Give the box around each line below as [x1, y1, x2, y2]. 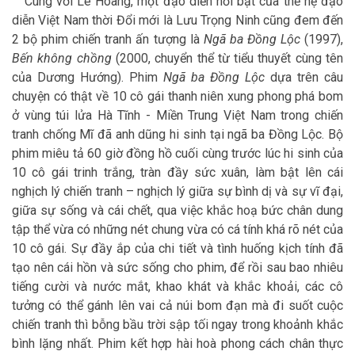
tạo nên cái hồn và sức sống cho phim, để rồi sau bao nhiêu [12, 260, 343, 276]
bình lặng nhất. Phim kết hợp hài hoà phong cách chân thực [12, 336, 343, 352]
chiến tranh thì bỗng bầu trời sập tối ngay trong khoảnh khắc [12, 317, 343, 333]
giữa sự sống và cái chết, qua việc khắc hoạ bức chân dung [12, 203, 343, 219]
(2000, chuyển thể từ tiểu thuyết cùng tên [115, 51, 344, 67]
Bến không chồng [12, 51, 116, 67]
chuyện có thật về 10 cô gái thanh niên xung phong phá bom [12, 89, 343, 105]
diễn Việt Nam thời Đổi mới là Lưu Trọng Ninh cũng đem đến [12, 13, 343, 29]
